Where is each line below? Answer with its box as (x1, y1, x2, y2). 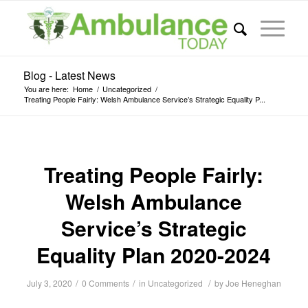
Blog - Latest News (23, 67, 115, 83)
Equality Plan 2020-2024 (36, 240, 272, 269)
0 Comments (81, 277, 129, 289)
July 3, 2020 (26, 277, 72, 289)
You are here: (23, 83, 69, 94)
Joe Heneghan (225, 277, 281, 289)
